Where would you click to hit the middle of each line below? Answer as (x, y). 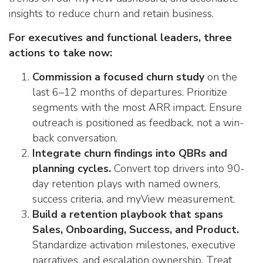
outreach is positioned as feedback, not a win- (138, 122)
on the (221, 77)
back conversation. (75, 138)
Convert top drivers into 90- (178, 168)
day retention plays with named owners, (126, 183)
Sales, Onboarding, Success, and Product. (136, 229)
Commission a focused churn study (118, 77)
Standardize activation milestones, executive (134, 245)
